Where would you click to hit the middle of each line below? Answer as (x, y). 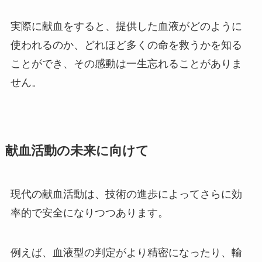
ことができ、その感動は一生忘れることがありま (126, 64)
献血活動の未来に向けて (77, 151)
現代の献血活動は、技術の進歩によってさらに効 (126, 194)
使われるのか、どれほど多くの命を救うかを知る (126, 45)
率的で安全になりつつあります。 (89, 213)
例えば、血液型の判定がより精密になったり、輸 (126, 253)
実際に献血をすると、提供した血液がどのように (126, 27)
